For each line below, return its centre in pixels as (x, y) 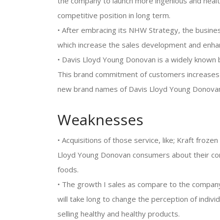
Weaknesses (100, 120)
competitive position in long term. (114, 15)
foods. (68, 169)
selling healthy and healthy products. (119, 214)
